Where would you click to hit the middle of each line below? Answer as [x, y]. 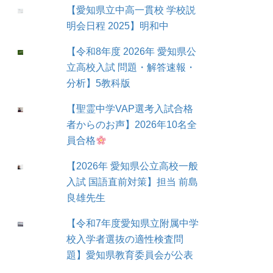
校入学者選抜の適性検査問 [125, 239]
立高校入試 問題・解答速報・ [131, 68]
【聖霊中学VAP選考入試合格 [130, 109]
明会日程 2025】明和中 [118, 26]
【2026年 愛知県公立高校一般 [133, 166]
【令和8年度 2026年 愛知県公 [132, 52]
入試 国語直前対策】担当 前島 [133, 182]
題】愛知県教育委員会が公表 [130, 255]
